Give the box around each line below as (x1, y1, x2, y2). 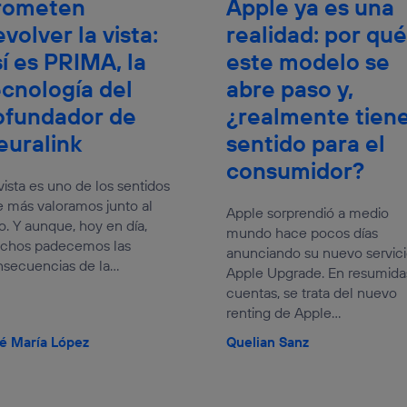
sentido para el (226, 128, 385, 158)
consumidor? (226, 155, 364, 185)
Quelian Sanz (226, 333, 309, 351)
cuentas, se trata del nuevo (226, 283, 397, 302)
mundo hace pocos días (226, 223, 378, 242)
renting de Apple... (226, 303, 341, 322)
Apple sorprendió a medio (226, 203, 389, 222)
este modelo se (226, 46, 390, 76)
